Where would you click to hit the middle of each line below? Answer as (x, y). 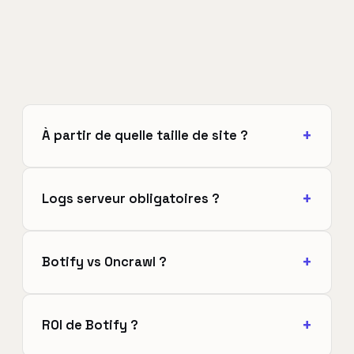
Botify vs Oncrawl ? (104, 262)
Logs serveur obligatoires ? (131, 199)
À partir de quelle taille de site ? (145, 136)
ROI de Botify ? (90, 326)
